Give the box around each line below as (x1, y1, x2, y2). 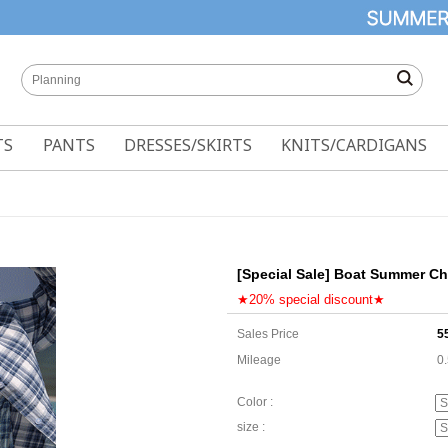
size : (237, 420, 265, 435)
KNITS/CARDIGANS (281, 134, 428, 156)
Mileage (237, 353, 281, 367)
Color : (237, 395, 273, 410)
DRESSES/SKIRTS (123, 134, 252, 156)
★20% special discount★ (237, 292, 385, 307)
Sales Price (237, 327, 299, 341)
